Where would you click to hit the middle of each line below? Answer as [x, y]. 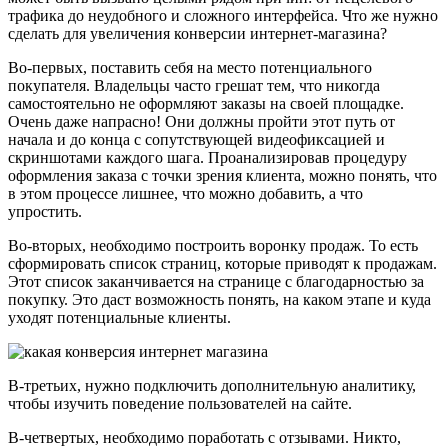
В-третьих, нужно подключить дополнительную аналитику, [212, 385]
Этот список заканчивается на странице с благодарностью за [216, 281]
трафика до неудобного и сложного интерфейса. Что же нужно [223, 15]
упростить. [45, 211]
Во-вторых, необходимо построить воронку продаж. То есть [213, 245]
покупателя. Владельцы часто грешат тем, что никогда [194, 85]
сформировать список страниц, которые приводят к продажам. [222, 263]
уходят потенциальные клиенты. [119, 317]
